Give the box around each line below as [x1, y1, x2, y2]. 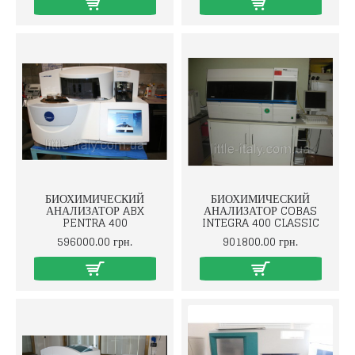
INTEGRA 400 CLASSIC [201, 212, 319, 232]
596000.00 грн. [57, 231, 132, 251]
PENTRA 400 [62, 212, 128, 232]
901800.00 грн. [223, 231, 298, 251]
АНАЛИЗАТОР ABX [45, 200, 144, 220]
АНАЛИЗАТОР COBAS [204, 200, 317, 220]
